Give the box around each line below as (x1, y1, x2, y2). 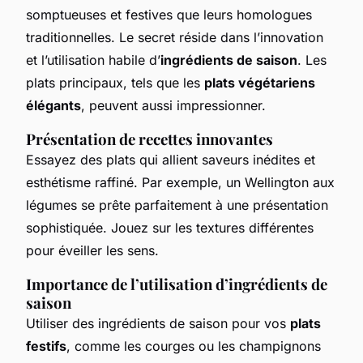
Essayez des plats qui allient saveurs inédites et (26, 151, 315, 168)
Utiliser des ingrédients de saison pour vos (26, 314, 290, 331)
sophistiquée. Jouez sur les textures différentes (26, 219, 314, 236)
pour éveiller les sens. (26, 241, 159, 258)
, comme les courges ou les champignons (66, 337, 321, 354)
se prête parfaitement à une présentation (77, 196, 328, 213)
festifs (26, 337, 66, 354)
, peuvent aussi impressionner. (81, 96, 266, 113)
